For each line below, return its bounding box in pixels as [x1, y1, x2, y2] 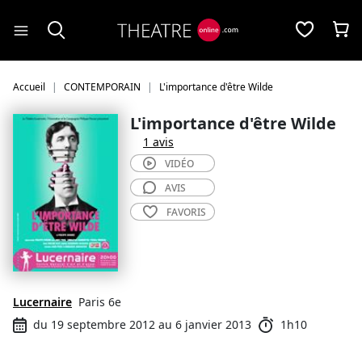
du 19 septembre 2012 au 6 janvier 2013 [33, 317, 251, 332]
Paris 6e [78, 294, 121, 309]
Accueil [13, 80, 45, 94]
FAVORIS [166, 205, 206, 219]
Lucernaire [13, 294, 72, 309]
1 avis [143, 134, 174, 149]
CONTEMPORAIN [64, 80, 141, 94]
